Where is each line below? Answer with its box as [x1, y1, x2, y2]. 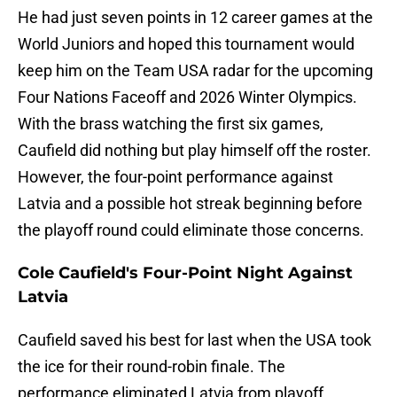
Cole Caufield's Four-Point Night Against [18, 263, 353, 284]
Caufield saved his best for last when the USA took [18, 331, 371, 350]
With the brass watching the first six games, [18, 114, 323, 134]
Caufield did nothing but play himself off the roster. [18, 141, 371, 160]
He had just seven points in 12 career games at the [18, 8, 373, 27]
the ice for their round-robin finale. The [18, 357, 285, 377]
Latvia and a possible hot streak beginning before [18, 194, 362, 214]
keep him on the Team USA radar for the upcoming [18, 61, 373, 81]
